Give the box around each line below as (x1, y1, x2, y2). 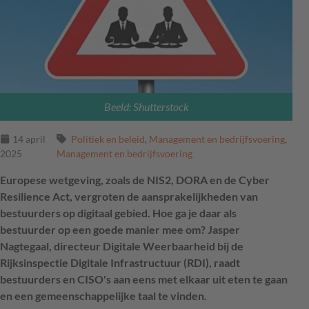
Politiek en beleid (70, 132, 145, 145)
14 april (12, 132, 46, 145)
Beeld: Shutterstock (103, 99, 189, 113)
